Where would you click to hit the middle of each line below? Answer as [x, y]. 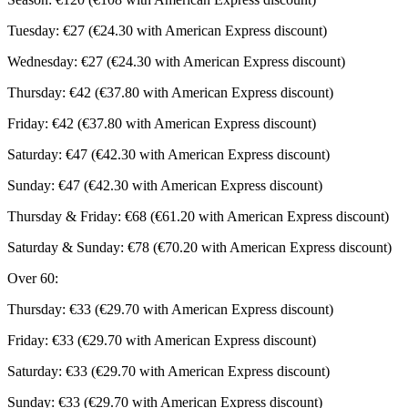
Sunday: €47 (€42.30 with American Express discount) [165, 185]
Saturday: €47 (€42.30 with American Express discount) [168, 154]
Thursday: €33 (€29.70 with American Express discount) [170, 309]
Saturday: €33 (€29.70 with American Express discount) [168, 371]
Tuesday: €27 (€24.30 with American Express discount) [167, 30]
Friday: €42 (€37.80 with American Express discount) [162, 123]
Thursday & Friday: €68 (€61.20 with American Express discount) [198, 216]
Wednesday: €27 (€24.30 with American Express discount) [176, 61]
